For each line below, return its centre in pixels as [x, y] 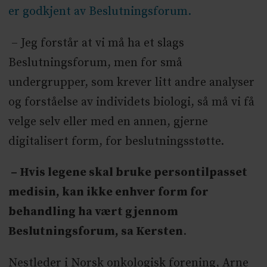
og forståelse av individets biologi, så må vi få [131, 102]
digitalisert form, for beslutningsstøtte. [116, 141]
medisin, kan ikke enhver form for [108, 193]
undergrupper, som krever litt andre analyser [131, 82]
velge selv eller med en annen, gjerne [108, 122]
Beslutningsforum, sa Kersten [95, 232]
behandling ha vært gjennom [93, 212]
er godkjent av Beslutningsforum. [103, 11]
